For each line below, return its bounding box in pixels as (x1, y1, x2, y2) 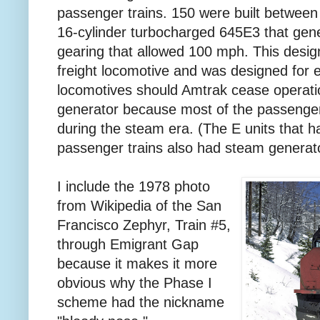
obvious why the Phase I (57, 274, 212, 291)
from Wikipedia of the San (57, 197, 221, 214)
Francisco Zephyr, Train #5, (57, 216, 231, 233)
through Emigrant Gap (57, 236, 199, 252)
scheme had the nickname (57, 294, 224, 310)
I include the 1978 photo (57, 178, 210, 194)
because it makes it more (57, 255, 217, 271)
